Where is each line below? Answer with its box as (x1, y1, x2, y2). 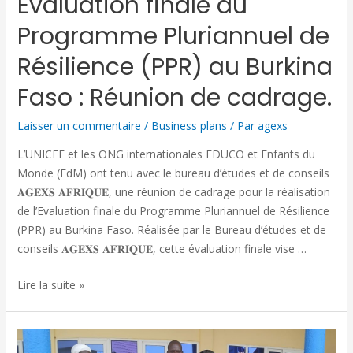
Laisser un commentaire (17, 117, 141, 133)
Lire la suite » (17, 277, 84, 292)
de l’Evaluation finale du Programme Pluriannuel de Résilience (17, 203, 329, 218)
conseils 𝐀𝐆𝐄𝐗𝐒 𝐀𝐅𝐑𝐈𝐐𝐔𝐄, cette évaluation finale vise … (17, 240, 307, 256)
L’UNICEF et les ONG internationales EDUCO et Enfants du (17, 146, 315, 162)
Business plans (150, 117, 227, 133)
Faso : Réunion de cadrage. (17, 80, 332, 114)
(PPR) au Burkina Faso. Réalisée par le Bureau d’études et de (17, 221, 326, 237)
